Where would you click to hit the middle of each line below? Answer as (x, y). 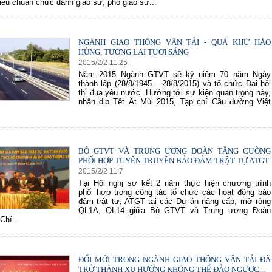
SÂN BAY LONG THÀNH (219, 49)
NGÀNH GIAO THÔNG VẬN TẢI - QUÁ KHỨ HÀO (175, 42)
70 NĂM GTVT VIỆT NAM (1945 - (76, 49)
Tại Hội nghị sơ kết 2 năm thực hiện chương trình (175, 183)
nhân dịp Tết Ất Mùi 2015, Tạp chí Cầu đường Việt (175, 102)
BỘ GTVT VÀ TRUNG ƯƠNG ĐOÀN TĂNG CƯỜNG (175, 151)
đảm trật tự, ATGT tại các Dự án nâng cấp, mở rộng (175, 201)
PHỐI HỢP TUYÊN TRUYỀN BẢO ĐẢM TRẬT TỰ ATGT (174, 161)
